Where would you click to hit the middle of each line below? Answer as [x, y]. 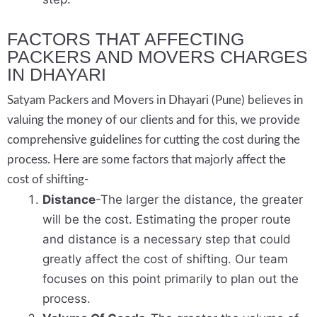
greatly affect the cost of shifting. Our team [165, 259]
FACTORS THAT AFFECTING [126, 39]
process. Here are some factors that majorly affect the [146, 160]
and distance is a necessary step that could [167, 240]
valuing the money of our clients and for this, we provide [154, 120]
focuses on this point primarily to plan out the [171, 279]
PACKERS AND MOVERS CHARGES [157, 57]
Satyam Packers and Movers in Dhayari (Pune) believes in [155, 100]
